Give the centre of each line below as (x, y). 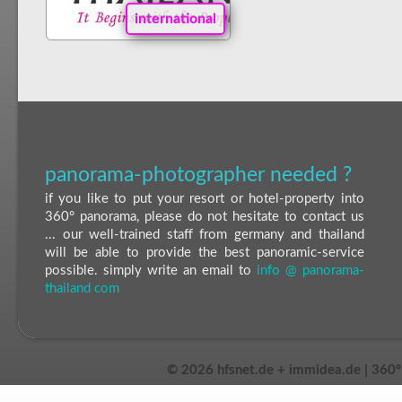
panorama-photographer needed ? (198, 174)
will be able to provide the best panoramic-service (205, 252)
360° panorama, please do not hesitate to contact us (205, 216)
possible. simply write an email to (151, 270)
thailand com (82, 288)
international (175, 19)
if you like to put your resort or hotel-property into (205, 198)
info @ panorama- (310, 270)
